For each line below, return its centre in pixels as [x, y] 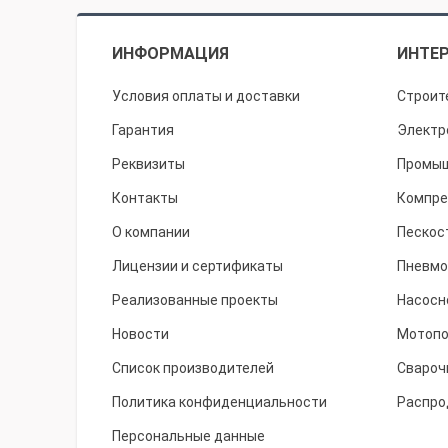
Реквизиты [148, 164]
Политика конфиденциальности [219, 402]
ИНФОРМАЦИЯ [170, 53]
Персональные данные [188, 436]
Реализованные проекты [195, 300]
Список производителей [193, 368]
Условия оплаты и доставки [206, 96]
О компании [151, 232]
